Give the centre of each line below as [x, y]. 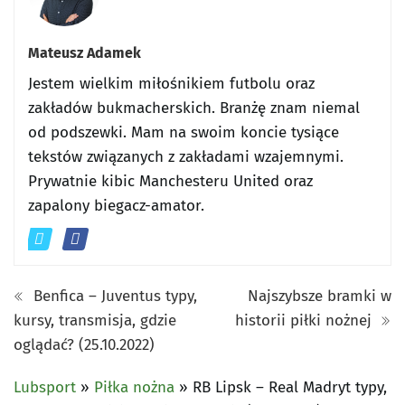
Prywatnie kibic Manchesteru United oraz [170, 182]
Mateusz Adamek [85, 53]
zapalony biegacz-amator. [116, 206]
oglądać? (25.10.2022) [84, 345]
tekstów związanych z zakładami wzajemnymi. [186, 157]
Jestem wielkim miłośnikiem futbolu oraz [171, 84]
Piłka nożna [134, 388]
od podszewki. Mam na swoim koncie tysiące [184, 133]
